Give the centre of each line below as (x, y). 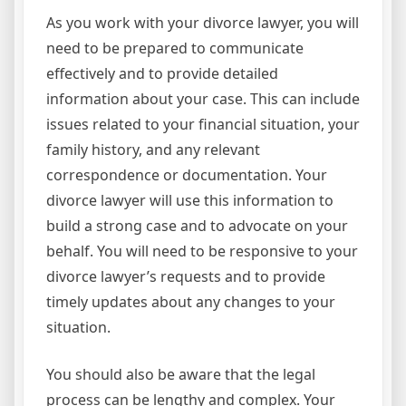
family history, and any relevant (153, 149)
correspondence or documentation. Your (187, 174)
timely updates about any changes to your (191, 301)
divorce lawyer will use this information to (190, 200)
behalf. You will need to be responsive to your (202, 251)
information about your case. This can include (203, 98)
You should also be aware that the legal (181, 374)
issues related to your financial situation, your (203, 124)
